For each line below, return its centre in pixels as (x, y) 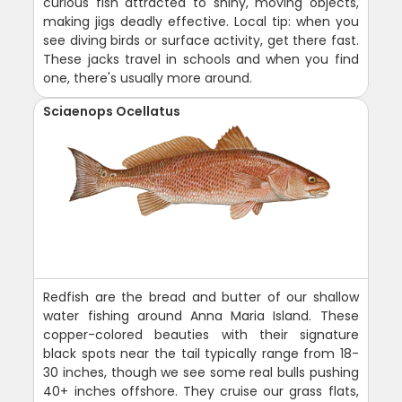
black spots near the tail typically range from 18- (201, 354)
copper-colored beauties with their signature (201, 335)
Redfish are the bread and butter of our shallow (201, 297)
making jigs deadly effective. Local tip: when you (201, 22)
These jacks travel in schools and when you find (201, 60)
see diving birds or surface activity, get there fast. (201, 41)
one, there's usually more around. (148, 79)
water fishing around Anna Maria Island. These (201, 316)
